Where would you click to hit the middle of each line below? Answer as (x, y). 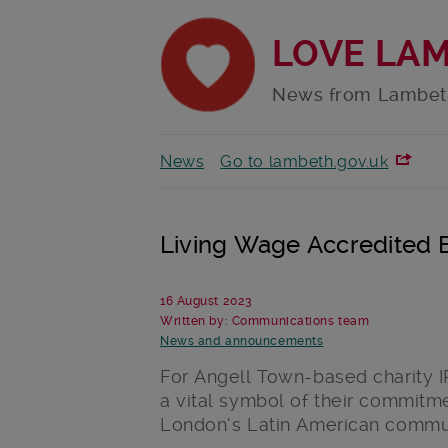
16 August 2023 (206, 301)
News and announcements (242, 341)
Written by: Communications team (265, 321)
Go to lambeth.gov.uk (304, 162)
